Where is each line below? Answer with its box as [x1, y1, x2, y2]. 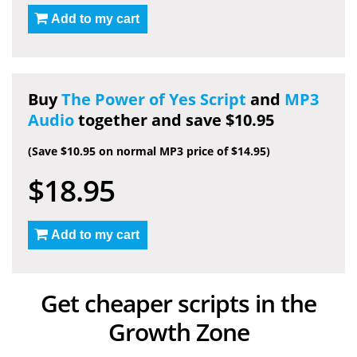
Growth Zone [108, 315, 249, 348]
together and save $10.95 [74, 108, 274, 131]
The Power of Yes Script [61, 88, 246, 110]
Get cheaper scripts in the [41, 286, 316, 320]
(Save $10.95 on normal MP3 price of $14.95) [28, 143, 270, 159]
